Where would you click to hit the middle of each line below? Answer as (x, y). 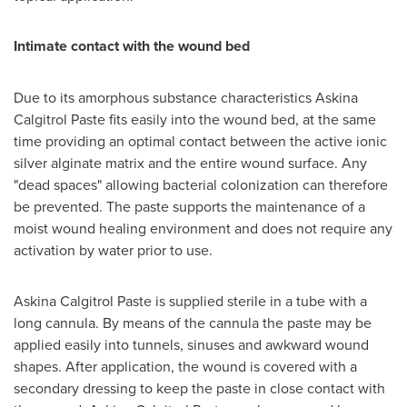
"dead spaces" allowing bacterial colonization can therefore (201, 184)
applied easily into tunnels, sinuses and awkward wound (191, 344)
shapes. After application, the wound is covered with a (185, 366)
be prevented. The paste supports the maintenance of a (189, 206)
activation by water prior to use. (113, 250)
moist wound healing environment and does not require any (203, 228)
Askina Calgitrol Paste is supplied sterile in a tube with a (190, 301)
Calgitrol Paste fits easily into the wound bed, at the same (195, 119)
